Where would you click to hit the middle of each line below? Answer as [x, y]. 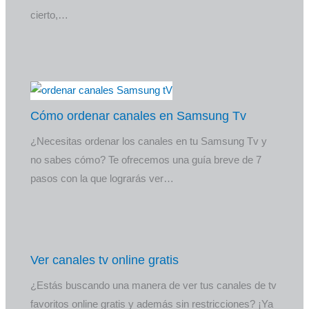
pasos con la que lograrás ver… [102, 178]
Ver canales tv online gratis [105, 260]
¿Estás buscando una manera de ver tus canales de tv [154, 286]
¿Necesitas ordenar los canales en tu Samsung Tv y [149, 141]
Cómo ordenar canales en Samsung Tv [139, 116]
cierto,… [50, 15]
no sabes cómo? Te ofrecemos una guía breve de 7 [146, 160]
